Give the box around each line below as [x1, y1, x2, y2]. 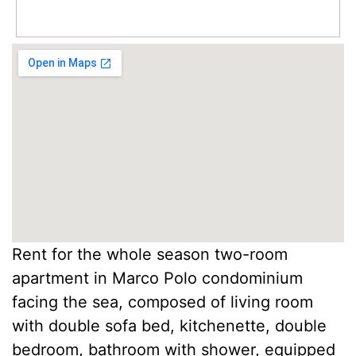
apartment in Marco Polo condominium [12, 269, 303, 288]
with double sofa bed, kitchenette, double [12, 316, 327, 336]
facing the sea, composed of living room [12, 292, 313, 312]
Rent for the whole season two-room [12, 245, 288, 265]
